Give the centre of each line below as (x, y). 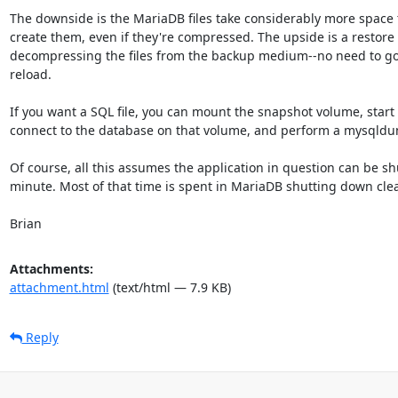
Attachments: (51, 268)
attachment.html (59, 287)
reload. (30, 74)
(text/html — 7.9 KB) (170, 287)
